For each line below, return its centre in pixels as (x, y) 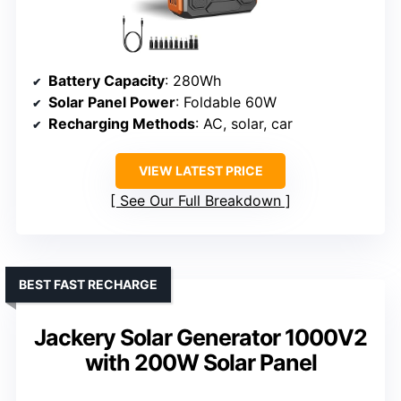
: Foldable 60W (226, 102)
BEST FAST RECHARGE (88, 285)
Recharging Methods (122, 124)
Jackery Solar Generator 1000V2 (200, 338)
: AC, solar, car (244, 124)
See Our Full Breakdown (200, 201)
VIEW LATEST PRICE (200, 171)
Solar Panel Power (112, 102)
